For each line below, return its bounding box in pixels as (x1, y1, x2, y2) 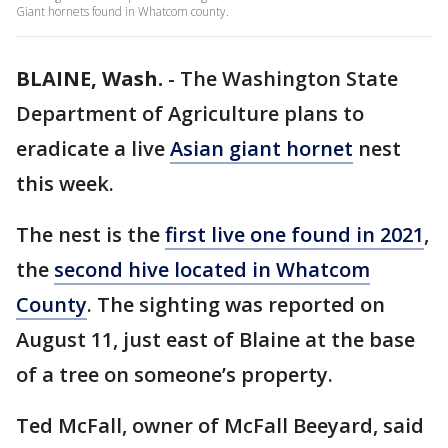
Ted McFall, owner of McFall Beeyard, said (16, 412, 424, 439)
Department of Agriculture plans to (16, 100, 364, 127)
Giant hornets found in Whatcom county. (16, 3, 229, 20)
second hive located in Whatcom (54, 256, 370, 283)
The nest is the (16, 221, 165, 248)
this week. (16, 170, 119, 197)
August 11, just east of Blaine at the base (16, 326, 415, 353)
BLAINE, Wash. (16, 65, 163, 92)
